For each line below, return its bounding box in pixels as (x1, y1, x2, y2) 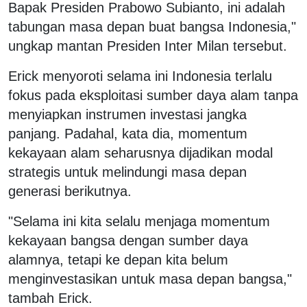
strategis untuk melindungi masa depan (8, 164, 247, 180)
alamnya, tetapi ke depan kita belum (8, 251, 228, 267)
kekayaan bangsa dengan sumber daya (8, 232, 248, 248)
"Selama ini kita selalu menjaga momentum (8, 213, 270, 229)
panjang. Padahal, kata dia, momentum (8, 125, 247, 141)
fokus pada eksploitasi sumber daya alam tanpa (8, 87, 298, 103)
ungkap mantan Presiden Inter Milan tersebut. (8, 38, 287, 53)
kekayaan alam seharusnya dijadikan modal (8, 145, 273, 160)
